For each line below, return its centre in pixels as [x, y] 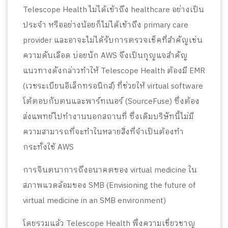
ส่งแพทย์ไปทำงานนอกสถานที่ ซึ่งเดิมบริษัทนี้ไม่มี [108, 117]
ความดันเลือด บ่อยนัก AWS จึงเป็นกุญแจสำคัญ [105, 55]
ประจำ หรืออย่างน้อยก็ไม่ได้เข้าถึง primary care [106, 25]
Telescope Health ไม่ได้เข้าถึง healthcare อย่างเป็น [113, 10]
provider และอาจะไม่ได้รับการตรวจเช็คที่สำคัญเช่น [113, 40]
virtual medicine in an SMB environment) [94, 201]
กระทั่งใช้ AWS [48, 147]
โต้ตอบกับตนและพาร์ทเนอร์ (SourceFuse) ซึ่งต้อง [111, 101]
